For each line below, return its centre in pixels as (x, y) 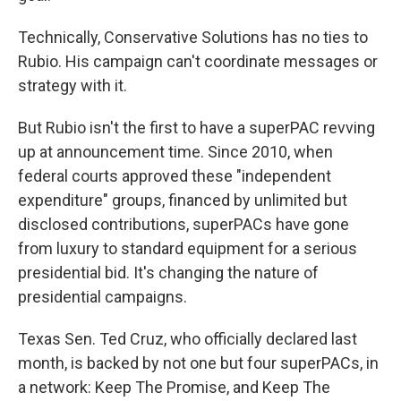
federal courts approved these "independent (175, 176)
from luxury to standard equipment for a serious (188, 249)
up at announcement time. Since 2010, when (175, 152)
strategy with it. (73, 86)
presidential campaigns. (102, 297)
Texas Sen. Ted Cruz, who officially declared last (188, 339)
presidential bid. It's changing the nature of (168, 273)
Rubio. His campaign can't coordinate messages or (198, 62)
